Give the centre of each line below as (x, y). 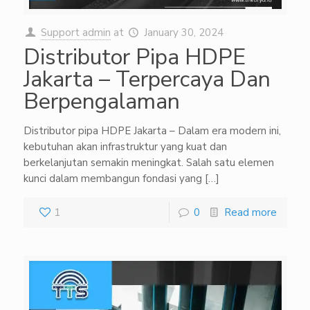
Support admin (75, 33)
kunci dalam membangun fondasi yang (112, 179)
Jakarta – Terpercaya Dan (147, 79)
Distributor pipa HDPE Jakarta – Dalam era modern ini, (152, 131)
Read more (250, 212)
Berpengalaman (101, 101)
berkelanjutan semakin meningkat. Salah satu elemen (148, 163)
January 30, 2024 (183, 33)
